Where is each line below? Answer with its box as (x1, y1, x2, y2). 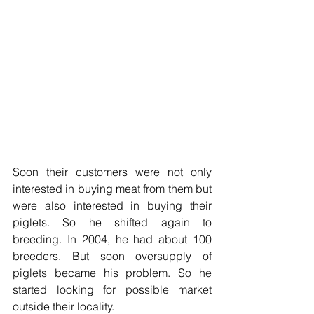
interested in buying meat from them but (13, 182, 212, 196)
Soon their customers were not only (13, 165, 212, 179)
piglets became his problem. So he (13, 266, 212, 280)
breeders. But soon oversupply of (13, 249, 212, 264)
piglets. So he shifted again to (13, 215, 212, 230)
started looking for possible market (13, 282, 212, 297)
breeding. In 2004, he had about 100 (13, 232, 212, 247)
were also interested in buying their (13, 198, 212, 213)
